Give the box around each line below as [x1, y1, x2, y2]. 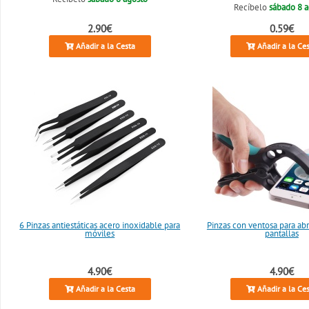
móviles [85, 227, 115, 239]
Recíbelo [234, 1, 270, 14]
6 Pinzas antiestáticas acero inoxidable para [19, 219, 181, 231]
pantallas [264, 227, 299, 239]
